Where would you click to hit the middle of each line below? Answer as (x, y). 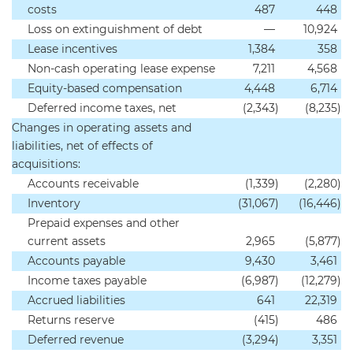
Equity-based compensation (105, 88)
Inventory (54, 203)
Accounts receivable (83, 184)
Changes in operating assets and (102, 128)
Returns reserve (71, 320)
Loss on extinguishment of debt (115, 29)
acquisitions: (46, 164)
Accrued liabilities (76, 300)
